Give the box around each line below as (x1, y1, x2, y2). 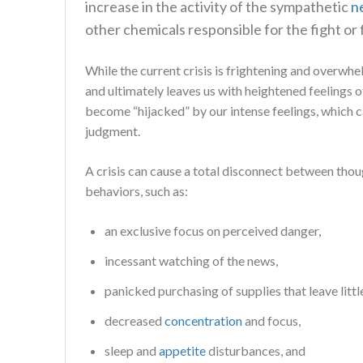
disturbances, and (206, 343, 305, 358)
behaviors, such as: (85, 183, 190, 199)
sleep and (105, 343, 159, 358)
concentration (164, 313, 242, 328)
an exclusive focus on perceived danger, (105, 223, 323, 238)
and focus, (242, 313, 303, 328)
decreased (105, 313, 164, 328)
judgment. (85, 123, 140, 139)
